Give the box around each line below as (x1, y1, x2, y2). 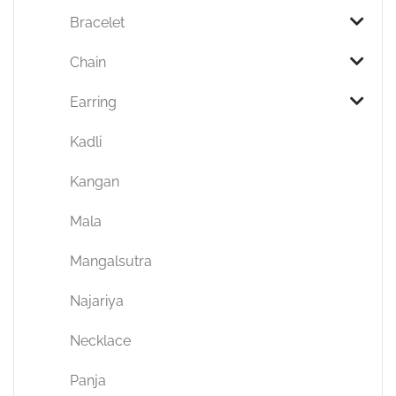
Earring (70, 94, 118, 110)
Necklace (70, 332, 132, 349)
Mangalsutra (70, 253, 153, 270)
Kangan (70, 173, 120, 190)
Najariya (70, 293, 125, 309)
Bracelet (70, 14, 126, 31)
